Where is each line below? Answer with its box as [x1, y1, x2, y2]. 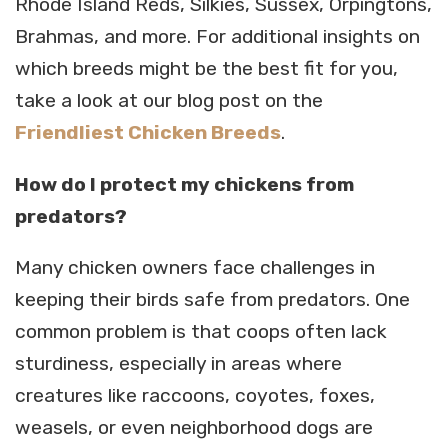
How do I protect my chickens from [15, 172, 354, 196]
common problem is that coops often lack [15, 320, 387, 344]
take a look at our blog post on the [15, 89, 323, 113]
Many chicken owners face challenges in [15, 256, 375, 280]
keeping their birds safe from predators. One [15, 288, 410, 312]
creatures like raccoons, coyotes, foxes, [15, 384, 375, 408]
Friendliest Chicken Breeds [15, 121, 281, 145]
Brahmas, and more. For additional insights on [15, 25, 420, 49]
